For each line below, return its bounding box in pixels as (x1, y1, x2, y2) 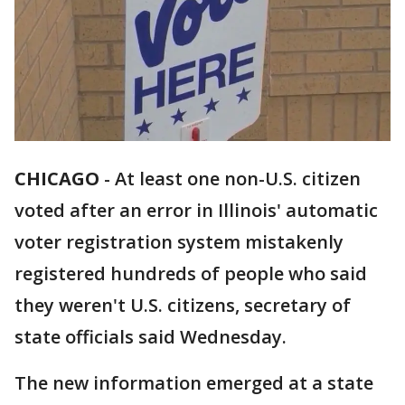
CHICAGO (14, 166, 99, 192)
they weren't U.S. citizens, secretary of (14, 293, 351, 318)
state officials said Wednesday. (14, 325, 287, 350)
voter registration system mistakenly (14, 230, 344, 255)
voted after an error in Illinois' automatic (14, 198, 378, 223)
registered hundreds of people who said (14, 261, 367, 287)
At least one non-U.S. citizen (115, 166, 361, 192)
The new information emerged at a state (14, 371, 373, 396)
